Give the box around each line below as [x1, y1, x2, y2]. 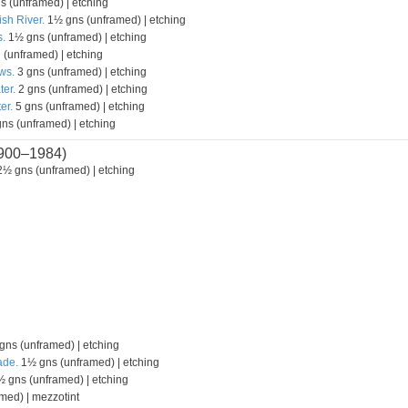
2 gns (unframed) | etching [15, 83, 148, 96]
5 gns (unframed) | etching [13, 100, 145, 113]
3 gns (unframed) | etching [15, 66, 147, 78]
